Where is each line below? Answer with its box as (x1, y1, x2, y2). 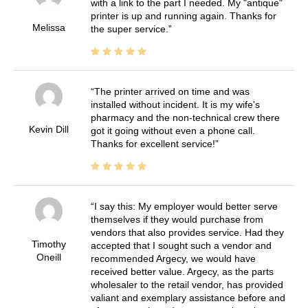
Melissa (32, 22, 65, 34)
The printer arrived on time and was (93, 86, 250, 98)
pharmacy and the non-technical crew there (90, 112, 280, 124)
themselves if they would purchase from (90, 214, 263, 225)
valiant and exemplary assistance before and (90, 292, 285, 304)
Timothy (31, 239, 66, 250)
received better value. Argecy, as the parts (90, 266, 274, 278)
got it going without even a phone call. (90, 125, 255, 137)
